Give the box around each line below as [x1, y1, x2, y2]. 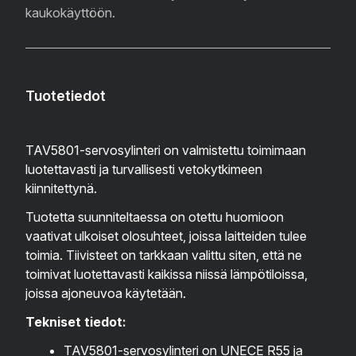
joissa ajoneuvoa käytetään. [25, 285, 186, 302]
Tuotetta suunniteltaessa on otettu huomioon [25, 209, 284, 226]
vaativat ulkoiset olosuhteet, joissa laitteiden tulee [25, 228, 307, 245]
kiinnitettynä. [25, 180, 97, 197]
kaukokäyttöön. [25, 5, 115, 21]
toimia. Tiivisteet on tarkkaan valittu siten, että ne [25, 247, 302, 264]
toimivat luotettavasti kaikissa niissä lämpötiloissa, [25, 266, 308, 283]
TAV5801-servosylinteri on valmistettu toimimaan [25, 142, 306, 159]
